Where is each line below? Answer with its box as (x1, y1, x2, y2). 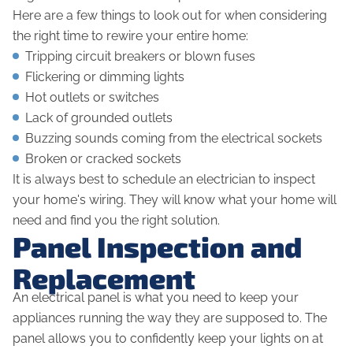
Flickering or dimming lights (25, 69, 184, 85)
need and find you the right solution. (13, 213, 223, 229)
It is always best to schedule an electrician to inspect (13, 172, 315, 188)
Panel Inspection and (13, 229, 302, 264)
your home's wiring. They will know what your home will (13, 192, 336, 208)
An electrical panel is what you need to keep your (13, 290, 299, 306)
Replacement (13, 261, 195, 295)
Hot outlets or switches (25, 90, 159, 106)
